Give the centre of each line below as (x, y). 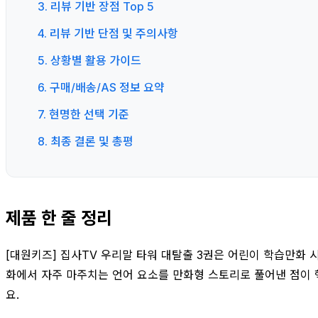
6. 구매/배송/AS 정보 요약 (101, 87)
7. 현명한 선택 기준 (83, 114)
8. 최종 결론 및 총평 (86, 141)
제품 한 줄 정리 (59, 218)
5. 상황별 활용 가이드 (89, 60)
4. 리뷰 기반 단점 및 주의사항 (108, 33)
